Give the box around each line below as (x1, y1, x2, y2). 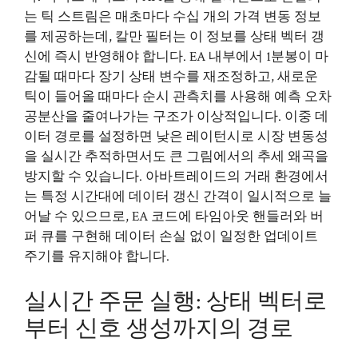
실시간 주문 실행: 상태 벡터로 (24, 285, 327, 316)
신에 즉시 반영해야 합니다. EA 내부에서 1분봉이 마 (24, 48, 328, 66)
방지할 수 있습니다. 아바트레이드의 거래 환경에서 (24, 168, 328, 185)
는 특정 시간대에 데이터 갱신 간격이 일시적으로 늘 (24, 188, 332, 205)
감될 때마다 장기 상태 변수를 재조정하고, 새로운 (24, 68, 318, 86)
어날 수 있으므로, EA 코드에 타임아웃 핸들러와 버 (24, 208, 324, 225)
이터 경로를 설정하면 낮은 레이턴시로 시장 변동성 (24, 128, 328, 145)
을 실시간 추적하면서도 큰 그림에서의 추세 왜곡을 (24, 148, 328, 165)
